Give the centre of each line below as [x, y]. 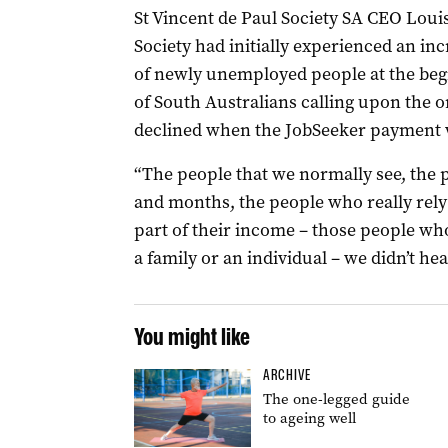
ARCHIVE [286, 375]
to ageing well [309, 418]
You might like [191, 336]
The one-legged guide [336, 399]
